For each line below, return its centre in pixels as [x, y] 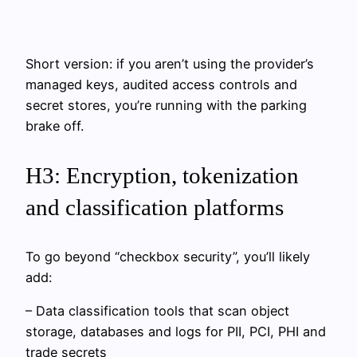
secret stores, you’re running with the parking [166, 105]
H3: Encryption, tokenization [162, 175]
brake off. [55, 126]
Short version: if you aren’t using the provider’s [170, 63]
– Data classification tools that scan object [157, 311]
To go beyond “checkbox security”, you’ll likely [168, 256]
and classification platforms [155, 207]
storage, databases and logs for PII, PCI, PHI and [176, 332]
